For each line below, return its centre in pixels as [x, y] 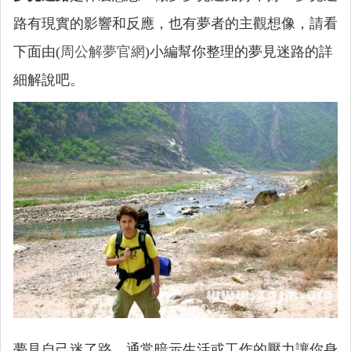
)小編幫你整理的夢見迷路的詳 [239, 52]
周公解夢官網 [103, 52]
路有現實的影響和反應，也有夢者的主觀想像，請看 [175, 24]
